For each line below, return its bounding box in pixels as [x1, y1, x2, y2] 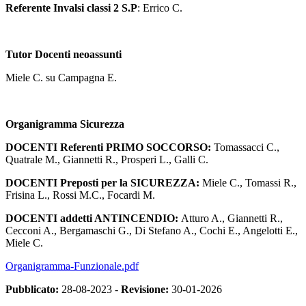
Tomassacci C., [214, 141, 279, 154]
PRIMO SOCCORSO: [106, 141, 214, 154]
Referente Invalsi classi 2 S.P [5, 2, 137, 14]
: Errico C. [137, 2, 182, 14]
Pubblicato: [5, 283, 59, 296]
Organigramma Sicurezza [5, 118, 124, 130]
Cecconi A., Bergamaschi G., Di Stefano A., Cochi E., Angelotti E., [5, 225, 298, 237]
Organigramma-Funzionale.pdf [5, 260, 139, 273]
